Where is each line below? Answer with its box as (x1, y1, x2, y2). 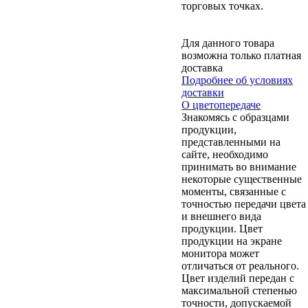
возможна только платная (181, 49, 301, 61)
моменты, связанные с (181, 185, 286, 197)
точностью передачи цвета (181, 197, 306, 210)
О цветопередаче (181, 98, 261, 111)
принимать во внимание (181, 160, 296, 173)
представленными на (181, 135, 280, 148)
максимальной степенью (181, 284, 297, 296)
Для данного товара (181, 36, 274, 49)
